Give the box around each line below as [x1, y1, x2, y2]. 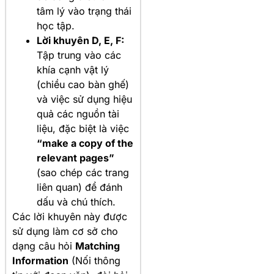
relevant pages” [37, 152, 114, 165]
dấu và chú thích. [37, 196, 116, 209]
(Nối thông [68, 254, 120, 267]
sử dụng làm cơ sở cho [12, 225, 118, 238]
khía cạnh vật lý [37, 64, 109, 76]
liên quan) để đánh [37, 181, 122, 194]
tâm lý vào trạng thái [37, 5, 131, 18]
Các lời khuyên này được [12, 210, 127, 223]
